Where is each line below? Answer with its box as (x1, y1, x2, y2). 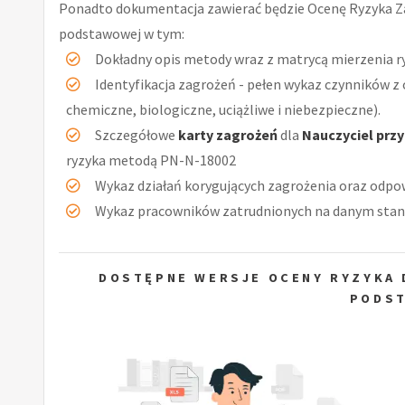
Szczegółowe (95, 125, 178, 144)
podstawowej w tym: (59, 24, 184, 42)
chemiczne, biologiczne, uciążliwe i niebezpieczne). (66, 99, 381, 118)
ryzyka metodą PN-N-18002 (66, 150, 236, 169)
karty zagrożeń (178, 125, 278, 144)
